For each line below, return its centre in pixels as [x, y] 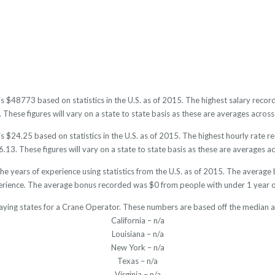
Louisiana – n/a [137, 234]
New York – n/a [137, 248]
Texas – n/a [137, 261]
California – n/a [137, 221]
